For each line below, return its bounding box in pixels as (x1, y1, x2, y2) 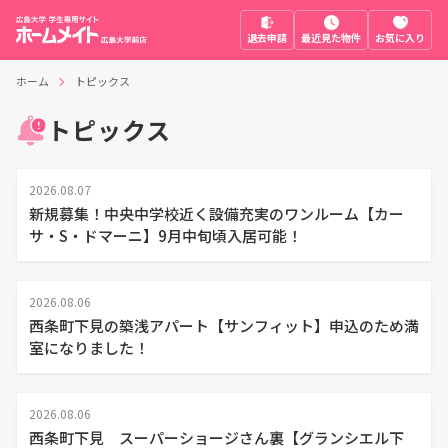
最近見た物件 (301, 30, 361, 45)
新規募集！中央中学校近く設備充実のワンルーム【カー (29, 203, 404, 224)
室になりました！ (29, 337, 149, 358)
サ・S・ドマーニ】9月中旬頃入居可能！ (29, 225, 302, 246)
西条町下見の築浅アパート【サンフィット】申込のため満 (29, 315, 419, 336)
